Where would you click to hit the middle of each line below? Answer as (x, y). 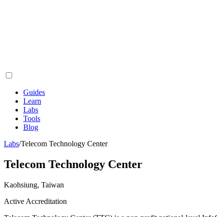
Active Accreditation (35, 201)
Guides (34, 92)
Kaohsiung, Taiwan (34, 185)
